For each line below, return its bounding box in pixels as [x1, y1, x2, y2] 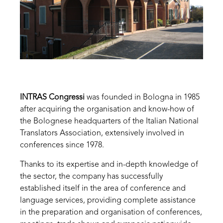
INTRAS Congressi [20, 94, 85, 102]
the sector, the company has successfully [20, 173, 163, 181]
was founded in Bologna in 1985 [85, 94, 200, 102]
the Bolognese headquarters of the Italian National [20, 117, 199, 125]
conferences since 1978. [20, 141, 104, 149]
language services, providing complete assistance [20, 197, 196, 205]
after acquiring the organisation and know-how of [20, 106, 194, 113]
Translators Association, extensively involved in [20, 129, 184, 137]
